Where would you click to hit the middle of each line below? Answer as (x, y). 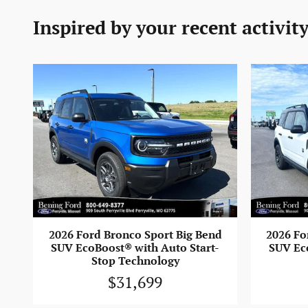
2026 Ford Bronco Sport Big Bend (135, 236)
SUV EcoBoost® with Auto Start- (135, 249)
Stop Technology (135, 262)
